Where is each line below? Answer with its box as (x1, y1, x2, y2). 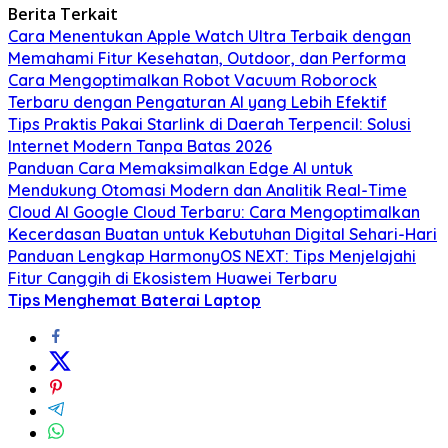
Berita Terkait (8, 3, 118, 26)
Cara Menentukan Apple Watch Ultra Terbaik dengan (8, 26, 411, 47)
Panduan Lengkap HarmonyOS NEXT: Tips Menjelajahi (8, 246, 416, 267)
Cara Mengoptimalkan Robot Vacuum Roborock (8, 70, 377, 91)
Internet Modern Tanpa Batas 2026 (8, 136, 272, 157)
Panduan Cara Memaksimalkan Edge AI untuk (8, 158, 353, 179)
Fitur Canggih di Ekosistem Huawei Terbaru (8, 268, 337, 289)
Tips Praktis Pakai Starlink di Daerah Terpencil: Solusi (8, 114, 411, 135)
